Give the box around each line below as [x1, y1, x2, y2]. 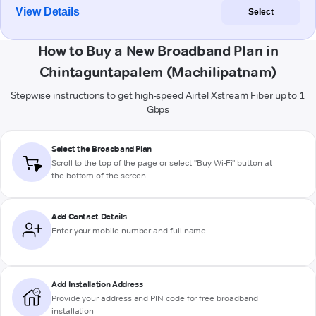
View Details [16, 6, 80, 18]
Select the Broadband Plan [51, 143, 152, 154]
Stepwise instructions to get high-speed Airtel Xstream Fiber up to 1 [10, 89, 306, 102]
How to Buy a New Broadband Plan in [37, 42, 279, 60]
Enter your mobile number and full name [51, 225, 207, 236]
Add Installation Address [51, 279, 143, 290]
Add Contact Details [51, 211, 127, 222]
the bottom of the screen [51, 170, 147, 181]
